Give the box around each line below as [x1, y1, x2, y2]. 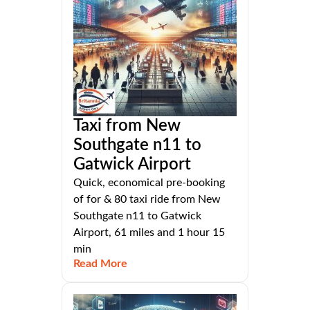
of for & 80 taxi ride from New [73, 194, 221, 206]
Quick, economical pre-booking [73, 177, 225, 189]
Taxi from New [73, 118, 181, 135]
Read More [73, 258, 127, 270]
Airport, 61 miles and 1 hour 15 [73, 227, 225, 239]
